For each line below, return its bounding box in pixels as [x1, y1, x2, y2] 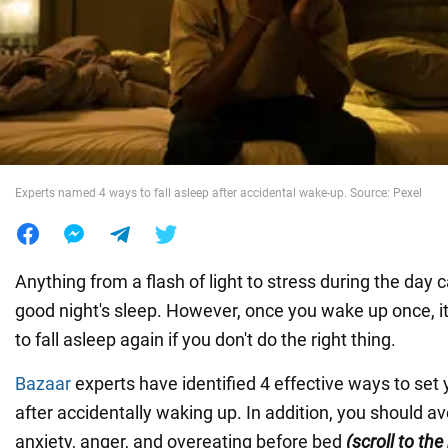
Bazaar [15, 372, 71, 394]
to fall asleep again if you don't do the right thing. [15, 328, 396, 350]
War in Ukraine [15, 37, 135, 58]
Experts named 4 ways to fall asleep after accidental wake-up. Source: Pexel [15, 185, 422, 200]
